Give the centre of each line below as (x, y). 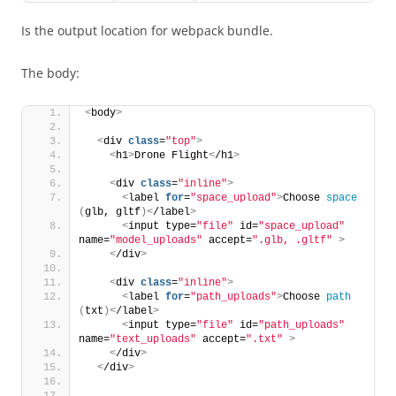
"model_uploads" (156, 240)
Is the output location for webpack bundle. (147, 30)
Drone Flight (171, 156)
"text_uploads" (153, 339)
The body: (50, 73)
